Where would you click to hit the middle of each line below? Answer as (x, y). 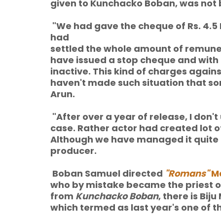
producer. (74, 151)
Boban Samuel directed (108, 173)
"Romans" (187, 173)
